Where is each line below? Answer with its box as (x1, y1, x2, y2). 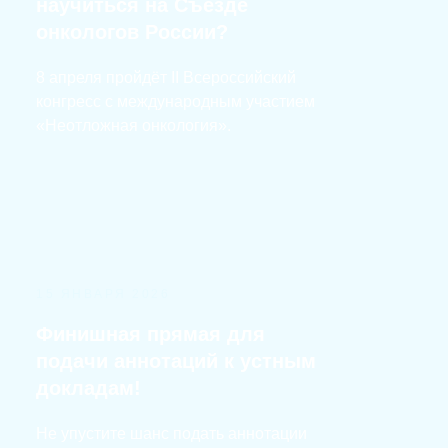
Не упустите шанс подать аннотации (36, 425, 307, 442)
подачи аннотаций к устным (36, 350, 316, 372)
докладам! (36, 377, 141, 399)
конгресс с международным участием (36, 93, 315, 110)
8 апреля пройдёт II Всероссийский (36, 69, 296, 86)
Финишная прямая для (36, 323, 265, 345)
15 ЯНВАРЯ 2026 (36, 287, 170, 301)
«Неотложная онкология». (36, 117, 231, 134)
